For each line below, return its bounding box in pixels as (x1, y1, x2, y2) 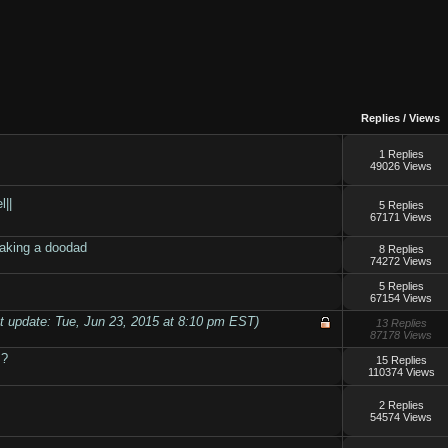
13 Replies (375, 317, 427, 330)
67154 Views (370, 292, 433, 305)
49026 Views (370, 160, 433, 173)
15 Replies (375, 354, 427, 367)
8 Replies (378, 243, 424, 256)
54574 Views (370, 411, 433, 424)
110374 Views (367, 366, 435, 379)
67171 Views (370, 211, 433, 224)
